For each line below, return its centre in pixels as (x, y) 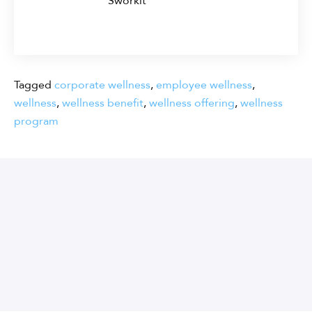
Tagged (34, 85)
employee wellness (204, 85)
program (36, 121)
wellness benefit (103, 103)
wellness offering (192, 103)
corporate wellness (102, 85)
